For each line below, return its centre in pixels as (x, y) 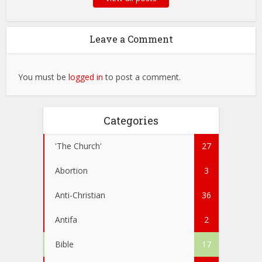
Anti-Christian (80, 195)
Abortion (71, 171)
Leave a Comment (131, 39)
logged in (86, 77)
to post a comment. (142, 77)
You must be (44, 77)
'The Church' (78, 146)
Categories (131, 121)
